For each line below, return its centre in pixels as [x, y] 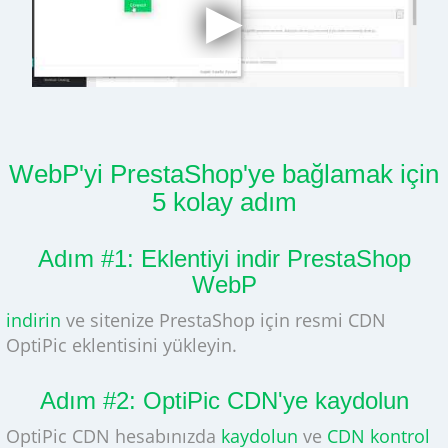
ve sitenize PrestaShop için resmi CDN [223, 319]
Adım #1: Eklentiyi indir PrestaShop [224, 258]
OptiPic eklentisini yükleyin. [121, 344]
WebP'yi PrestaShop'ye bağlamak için [224, 173]
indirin [33, 319]
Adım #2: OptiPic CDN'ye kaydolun [224, 400]
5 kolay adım [224, 201]
